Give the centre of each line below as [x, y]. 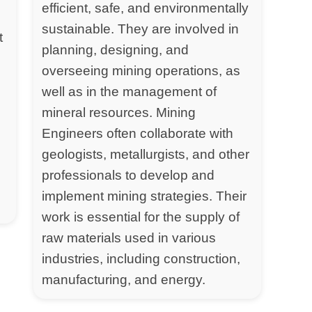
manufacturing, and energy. [124, 279]
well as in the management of [130, 91]
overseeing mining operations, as [141, 70]
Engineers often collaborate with [138, 133]
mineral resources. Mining [119, 112]
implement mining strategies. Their [145, 196]
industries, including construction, [141, 258]
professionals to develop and [128, 175]
